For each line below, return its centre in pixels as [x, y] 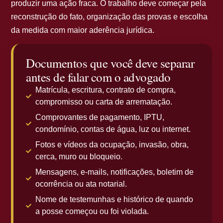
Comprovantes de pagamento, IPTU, [100, 117]
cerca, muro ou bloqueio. [79, 157]
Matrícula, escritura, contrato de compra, [106, 90]
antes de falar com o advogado [98, 77]
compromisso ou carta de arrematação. [104, 102]
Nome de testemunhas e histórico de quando [114, 200]
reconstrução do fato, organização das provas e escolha [110, 16]
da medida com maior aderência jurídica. [83, 30]
